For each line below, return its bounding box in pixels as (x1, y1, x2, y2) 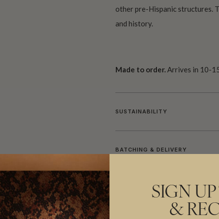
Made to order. (115, 65, 166, 74)
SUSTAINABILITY (115, 108, 167, 115)
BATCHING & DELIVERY (115, 146, 187, 153)
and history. (115, 19, 153, 28)
